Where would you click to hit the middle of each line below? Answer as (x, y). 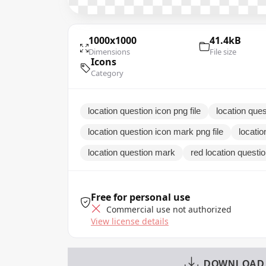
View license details (130, 221)
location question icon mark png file (156, 132)
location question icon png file (144, 111)
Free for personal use (140, 197)
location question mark (132, 152)
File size (223, 51)
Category (107, 73)
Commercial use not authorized (168, 209)
